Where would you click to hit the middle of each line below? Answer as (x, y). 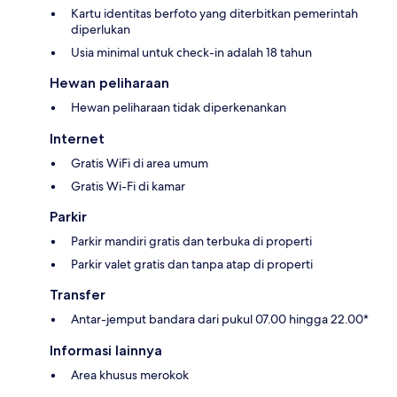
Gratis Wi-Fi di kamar (128, 186)
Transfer (78, 294)
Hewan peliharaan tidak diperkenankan (179, 107)
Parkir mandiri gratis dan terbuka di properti (191, 241)
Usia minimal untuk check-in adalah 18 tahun (191, 52)
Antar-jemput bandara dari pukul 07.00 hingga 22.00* (220, 319)
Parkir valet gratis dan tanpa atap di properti (192, 264)
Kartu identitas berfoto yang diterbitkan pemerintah (214, 13)
